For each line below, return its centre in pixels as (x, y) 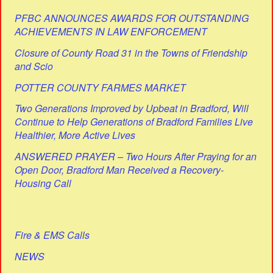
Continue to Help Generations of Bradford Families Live (134, 122)
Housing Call (43, 183)
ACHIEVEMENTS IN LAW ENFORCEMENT (111, 32)
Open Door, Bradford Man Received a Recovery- (119, 170)
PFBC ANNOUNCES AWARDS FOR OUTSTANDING (132, 18)
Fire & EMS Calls (52, 235)
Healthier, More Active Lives (75, 135)
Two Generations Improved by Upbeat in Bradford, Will (132, 108)
